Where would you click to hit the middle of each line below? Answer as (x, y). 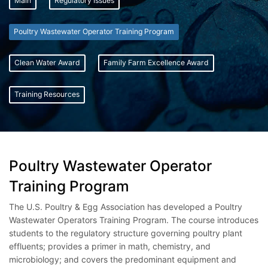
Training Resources (47, 95)
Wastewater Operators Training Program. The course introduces (134, 220)
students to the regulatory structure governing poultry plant (126, 233)
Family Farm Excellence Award (156, 63)
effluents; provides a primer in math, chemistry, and (110, 246)
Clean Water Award (47, 63)
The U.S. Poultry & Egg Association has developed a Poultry (126, 206)
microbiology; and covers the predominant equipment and (123, 259)
